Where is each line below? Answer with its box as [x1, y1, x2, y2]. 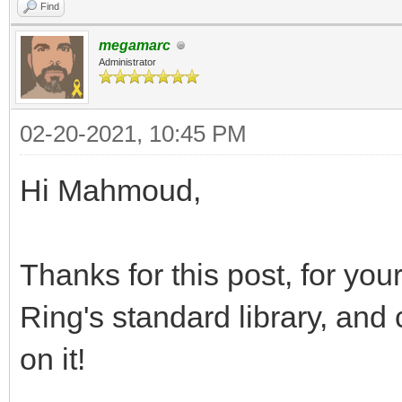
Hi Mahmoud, [20, 173, 201, 207]
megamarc [99, 38, 170, 53]
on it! [20, 342, 85, 376]
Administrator [99, 57, 156, 67]
